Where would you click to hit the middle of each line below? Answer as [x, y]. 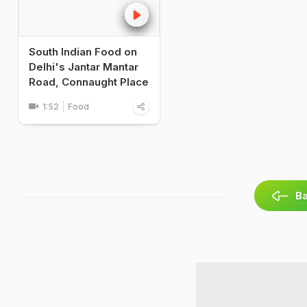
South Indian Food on [83, 52]
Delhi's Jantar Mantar [84, 67]
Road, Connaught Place [89, 82]
